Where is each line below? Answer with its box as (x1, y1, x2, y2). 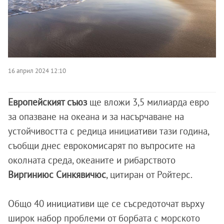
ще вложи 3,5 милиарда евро (87, 95, 209, 108)
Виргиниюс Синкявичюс (8, 168, 106, 180)
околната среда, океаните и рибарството (8, 153, 175, 166)
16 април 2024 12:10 (8, 66, 66, 74)
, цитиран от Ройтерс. (106, 168, 192, 180)
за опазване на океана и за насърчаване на (8, 110, 184, 122)
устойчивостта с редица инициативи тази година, (8, 124, 209, 137)
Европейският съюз (8, 95, 87, 108)
